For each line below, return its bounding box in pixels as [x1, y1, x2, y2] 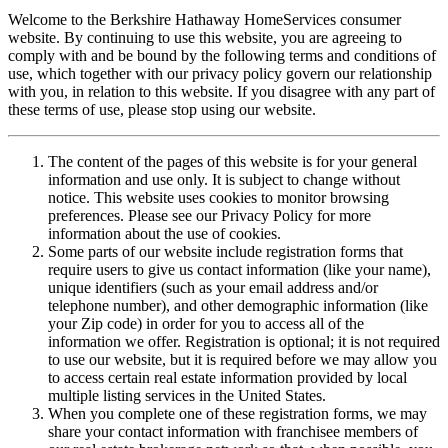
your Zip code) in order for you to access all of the [48, 314, 364, 332]
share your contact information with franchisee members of [48, 422, 418, 440]
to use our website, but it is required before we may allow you [48, 350, 437, 368]
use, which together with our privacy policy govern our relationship [8, 64, 432, 82]
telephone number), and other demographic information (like [48, 296, 428, 314]
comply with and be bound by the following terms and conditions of [8, 46, 436, 64]
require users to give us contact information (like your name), [48, 260, 431, 278]
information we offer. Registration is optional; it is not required [48, 332, 440, 350]
